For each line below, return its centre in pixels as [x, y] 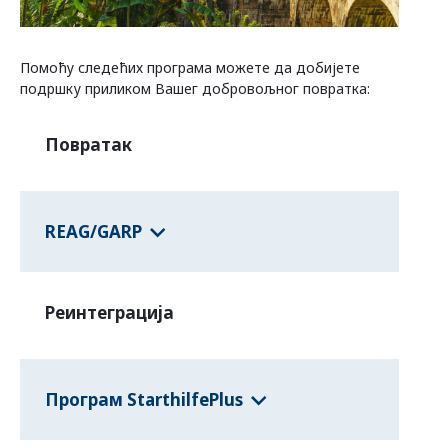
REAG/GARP [93, 231]
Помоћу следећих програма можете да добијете [190, 68]
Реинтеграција [109, 313]
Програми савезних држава [148, 33]
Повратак [88, 145]
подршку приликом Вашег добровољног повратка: [195, 89]
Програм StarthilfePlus [144, 399]
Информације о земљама [114, 116]
